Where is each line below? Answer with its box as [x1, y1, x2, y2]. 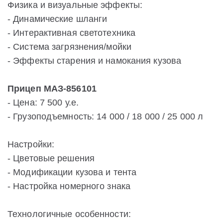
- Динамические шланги [7, 14, 108, 24]
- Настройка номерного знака [7, 181, 131, 192]
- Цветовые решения [7, 153, 95, 164]
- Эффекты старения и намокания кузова [7, 56, 182, 66]
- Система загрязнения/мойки [7, 42, 132, 52]
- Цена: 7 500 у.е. [7, 98, 79, 108]
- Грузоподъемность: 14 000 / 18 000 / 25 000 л [7, 111, 204, 122]
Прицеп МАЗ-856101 [7, 84, 97, 94]
